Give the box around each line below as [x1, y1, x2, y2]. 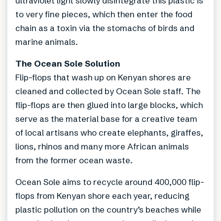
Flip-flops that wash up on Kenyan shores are [15, 72, 191, 83]
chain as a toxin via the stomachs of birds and [15, 23, 194, 34]
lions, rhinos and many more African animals [15, 141, 189, 152]
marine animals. [15, 37, 78, 47]
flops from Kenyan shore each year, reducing [15, 190, 189, 201]
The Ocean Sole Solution [15, 58, 120, 69]
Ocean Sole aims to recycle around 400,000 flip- [15, 177, 204, 187]
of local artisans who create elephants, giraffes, [15, 127, 203, 138]
